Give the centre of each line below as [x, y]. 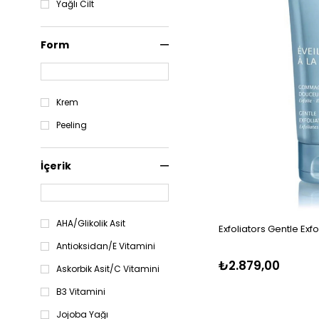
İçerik [56, 166]
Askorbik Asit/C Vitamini [108, 269]
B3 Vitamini [81, 292]
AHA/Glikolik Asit [91, 224]
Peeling [72, 125]
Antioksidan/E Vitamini [106, 246]
